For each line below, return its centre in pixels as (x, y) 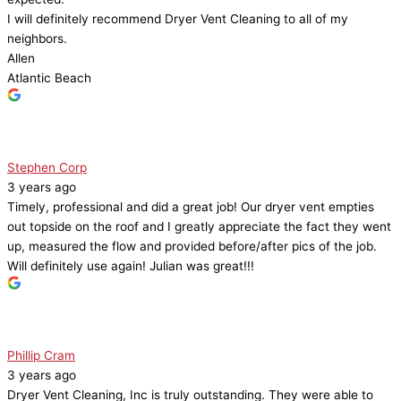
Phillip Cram (41, 356)
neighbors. (37, 39)
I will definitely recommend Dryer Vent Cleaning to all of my (178, 19)
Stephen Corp (47, 168)
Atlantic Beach (49, 78)
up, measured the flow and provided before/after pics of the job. (192, 247)
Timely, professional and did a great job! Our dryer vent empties (191, 207)
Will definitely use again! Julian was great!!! (131, 266)
